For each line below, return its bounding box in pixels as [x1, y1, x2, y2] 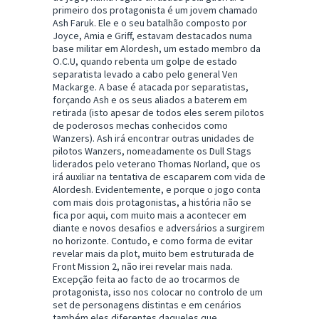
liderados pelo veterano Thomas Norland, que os [53, 157, 261, 171]
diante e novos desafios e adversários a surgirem [53, 221, 265, 235]
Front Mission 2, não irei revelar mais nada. [53, 260, 233, 273]
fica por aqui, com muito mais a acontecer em [53, 209, 246, 222]
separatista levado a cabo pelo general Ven [53, 68, 238, 81]
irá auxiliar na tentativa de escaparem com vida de [53, 170, 266, 184]
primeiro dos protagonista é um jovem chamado [53, 4, 258, 17]
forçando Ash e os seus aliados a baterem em [53, 93, 247, 107]
